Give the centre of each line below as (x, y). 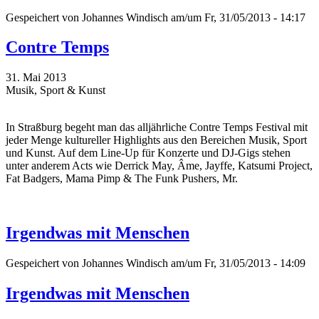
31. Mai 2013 (36, 78)
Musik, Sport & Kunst (56, 90)
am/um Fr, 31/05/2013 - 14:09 (237, 263)
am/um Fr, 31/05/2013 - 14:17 (237, 17)
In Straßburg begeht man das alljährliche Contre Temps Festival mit (157, 127)
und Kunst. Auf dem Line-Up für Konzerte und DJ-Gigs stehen (148, 153)
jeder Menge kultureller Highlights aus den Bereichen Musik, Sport (156, 140)
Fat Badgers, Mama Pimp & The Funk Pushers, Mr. (122, 179)
